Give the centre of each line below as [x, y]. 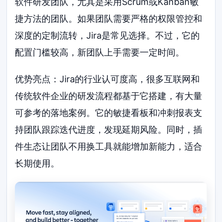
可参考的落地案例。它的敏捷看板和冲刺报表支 [109, 112]
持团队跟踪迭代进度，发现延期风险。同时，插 [109, 129]
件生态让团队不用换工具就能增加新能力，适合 [109, 146]
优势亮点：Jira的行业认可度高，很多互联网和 [108, 79]
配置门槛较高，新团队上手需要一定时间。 [100, 52]
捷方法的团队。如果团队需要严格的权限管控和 [109, 18]
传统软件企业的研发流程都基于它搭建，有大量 [109, 96]
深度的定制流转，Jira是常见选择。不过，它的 [108, 35]
